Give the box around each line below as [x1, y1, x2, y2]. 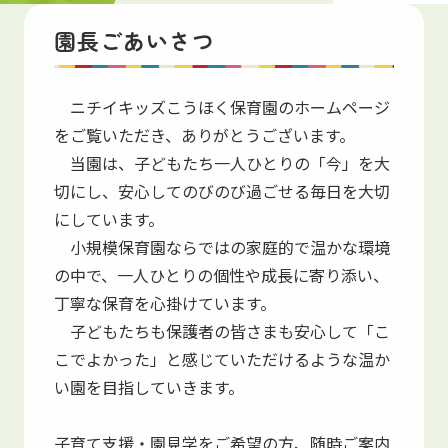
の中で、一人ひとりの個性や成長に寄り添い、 [53, 262, 389, 287]
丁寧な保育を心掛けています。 [53, 290, 276, 315]
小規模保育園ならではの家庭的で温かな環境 [53, 234, 390, 259]
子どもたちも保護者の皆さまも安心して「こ [53, 318, 390, 343]
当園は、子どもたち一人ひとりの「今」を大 [53, 150, 390, 175]
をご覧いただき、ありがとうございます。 [53, 122, 355, 147]
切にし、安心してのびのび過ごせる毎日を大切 [53, 178, 390, 203]
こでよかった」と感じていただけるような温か [53, 346, 390, 371]
